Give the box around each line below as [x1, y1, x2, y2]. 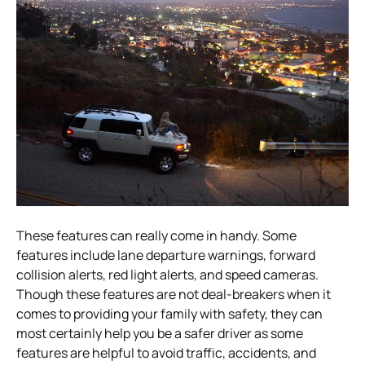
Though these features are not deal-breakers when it [16, 284, 331, 303]
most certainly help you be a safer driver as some [16, 323, 303, 342]
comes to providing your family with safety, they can [16, 304, 323, 323]
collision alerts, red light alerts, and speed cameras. [16, 265, 319, 284]
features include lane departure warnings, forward [16, 245, 315, 264]
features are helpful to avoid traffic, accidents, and [16, 343, 316, 362]
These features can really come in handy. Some [16, 226, 297, 244]
